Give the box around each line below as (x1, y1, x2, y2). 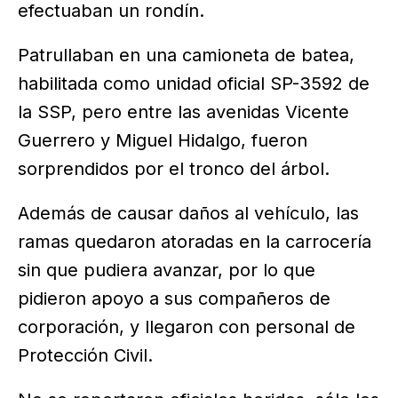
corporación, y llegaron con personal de (18, 316, 355, 338)
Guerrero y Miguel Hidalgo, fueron (18, 130, 307, 152)
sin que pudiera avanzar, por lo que (18, 259, 315, 282)
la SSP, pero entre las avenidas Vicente (18, 101, 349, 123)
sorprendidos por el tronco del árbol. (18, 158, 330, 180)
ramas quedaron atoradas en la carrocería (18, 231, 371, 253)
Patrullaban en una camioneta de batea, (18, 44, 354, 67)
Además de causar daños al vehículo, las (18, 203, 359, 225)
